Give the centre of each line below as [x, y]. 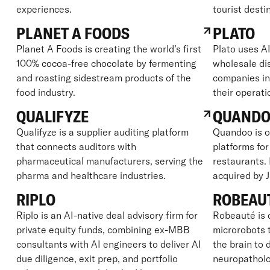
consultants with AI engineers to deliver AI [108, 244]
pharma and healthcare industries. [91, 175]
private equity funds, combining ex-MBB [103, 229]
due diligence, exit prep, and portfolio [97, 258]
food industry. [46, 92]
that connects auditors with [76, 146]
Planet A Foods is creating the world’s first [108, 49]
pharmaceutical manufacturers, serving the [109, 161]
